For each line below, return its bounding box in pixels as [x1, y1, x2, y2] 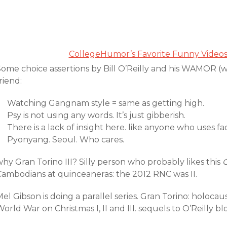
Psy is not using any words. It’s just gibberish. [7, 110, 185, 120]
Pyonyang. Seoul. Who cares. [7, 135, 124, 144]
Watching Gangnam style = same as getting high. [7, 98, 204, 108]
